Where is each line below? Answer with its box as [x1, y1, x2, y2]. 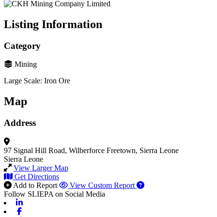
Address [4, 118, 36, 128]
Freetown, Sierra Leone [107, 146, 179, 155]
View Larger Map [14, 163, 68, 172]
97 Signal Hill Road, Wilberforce [4, 146, 105, 155]
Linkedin [24, 198, 51, 206]
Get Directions [15, 172, 59, 181]
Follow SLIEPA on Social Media [4, 189, 105, 198]
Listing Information [4, 17, 102, 31]
